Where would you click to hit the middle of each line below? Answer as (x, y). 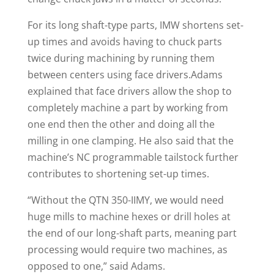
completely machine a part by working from (128, 108)
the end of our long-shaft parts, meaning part (132, 233)
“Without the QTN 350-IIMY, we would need (125, 200)
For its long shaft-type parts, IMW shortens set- (135, 25)
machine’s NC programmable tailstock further (133, 157)
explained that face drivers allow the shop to (129, 91)
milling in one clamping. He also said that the (130, 141)
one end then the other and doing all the (121, 124)
